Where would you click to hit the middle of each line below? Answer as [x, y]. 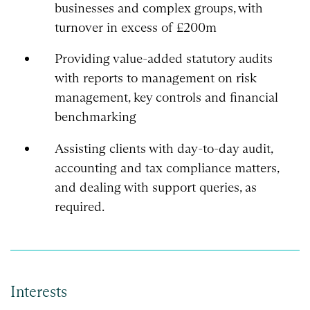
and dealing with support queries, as [155, 188]
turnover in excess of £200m [135, 27]
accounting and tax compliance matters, [166, 168]
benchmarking [95, 117]
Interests [39, 292]
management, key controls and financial [166, 98]
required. [79, 207]
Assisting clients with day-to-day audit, [163, 149]
